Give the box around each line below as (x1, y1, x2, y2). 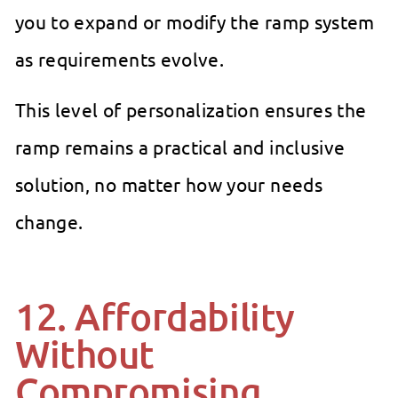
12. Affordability (15, 293, 295, 340)
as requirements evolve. (15, 47, 225, 71)
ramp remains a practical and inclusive (15, 135, 346, 159)
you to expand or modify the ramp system (15, 10, 375, 34)
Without (15, 330, 155, 378)
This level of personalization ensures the (15, 98, 367, 122)
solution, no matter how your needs (15, 172, 322, 196)
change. (15, 210, 84, 234)
